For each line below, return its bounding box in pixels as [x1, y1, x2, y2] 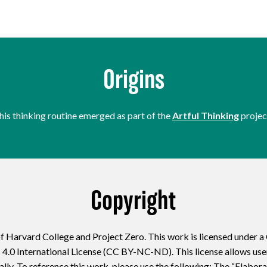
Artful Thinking [172, 109, 239, 121]
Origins [103, 66, 164, 97]
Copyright [91, 187, 176, 218]
